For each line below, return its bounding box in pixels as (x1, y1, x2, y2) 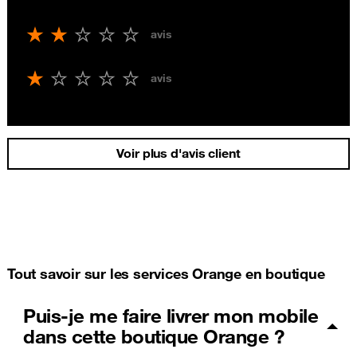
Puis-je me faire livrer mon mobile (23, 304, 318, 328)
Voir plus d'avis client (116, 145, 241, 162)
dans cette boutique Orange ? (23, 324, 284, 349)
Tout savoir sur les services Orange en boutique (7, 265, 325, 283)
